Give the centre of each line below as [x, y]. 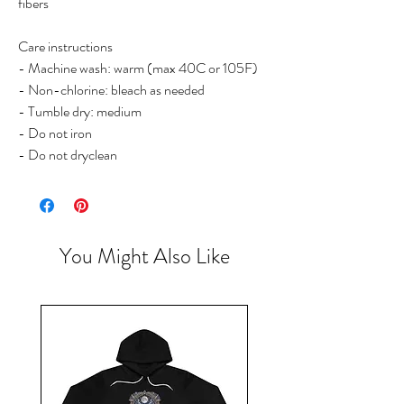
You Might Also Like [144, 257]
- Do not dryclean [68, 155]
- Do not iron [55, 133]
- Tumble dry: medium [80, 112]
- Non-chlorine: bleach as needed [111, 90]
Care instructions [65, 47]
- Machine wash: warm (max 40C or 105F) [138, 69]
